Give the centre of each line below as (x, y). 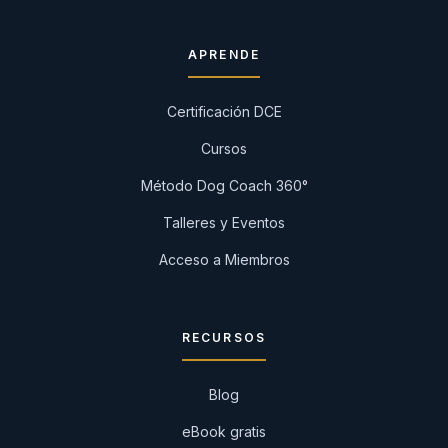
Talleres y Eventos (224, 222)
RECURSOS (224, 337)
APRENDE (224, 54)
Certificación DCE (224, 111)
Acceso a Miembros (224, 259)
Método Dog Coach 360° (224, 185)
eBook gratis (224, 431)
